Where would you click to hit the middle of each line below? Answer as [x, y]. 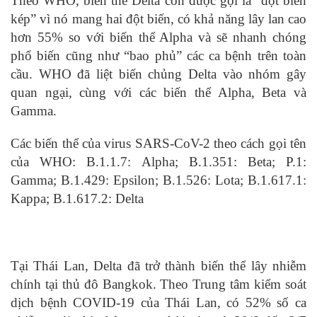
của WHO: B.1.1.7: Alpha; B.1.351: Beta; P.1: [158, 162]
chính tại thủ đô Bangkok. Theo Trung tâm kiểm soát [158, 284]
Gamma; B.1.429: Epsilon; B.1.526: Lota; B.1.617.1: [158, 180]
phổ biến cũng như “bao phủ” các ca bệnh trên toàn [158, 56]
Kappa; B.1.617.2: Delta [77, 198]
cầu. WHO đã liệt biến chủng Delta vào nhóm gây [158, 74]
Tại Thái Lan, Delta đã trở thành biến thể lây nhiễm [158, 266]
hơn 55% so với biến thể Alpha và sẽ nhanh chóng [158, 37]
